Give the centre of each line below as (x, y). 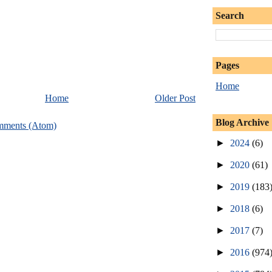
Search (230, 15)
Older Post (175, 98)
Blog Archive (242, 122)
